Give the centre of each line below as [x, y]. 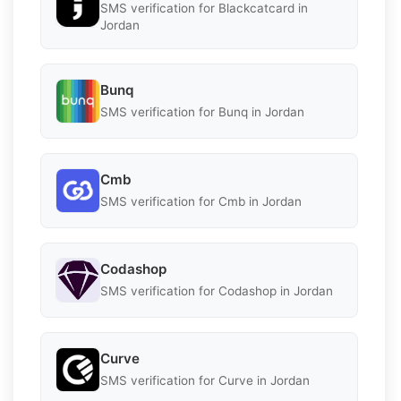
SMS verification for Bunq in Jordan [202, 112]
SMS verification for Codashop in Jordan [217, 291]
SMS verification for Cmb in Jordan [201, 202]
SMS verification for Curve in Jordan [205, 381]
